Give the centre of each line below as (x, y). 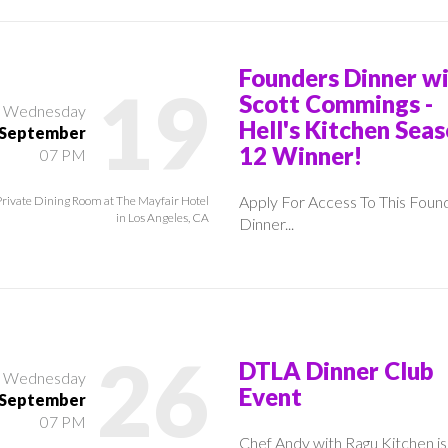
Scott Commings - (336, 103)
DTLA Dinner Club (336, 370)
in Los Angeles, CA (162, 217)
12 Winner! (300, 155)
